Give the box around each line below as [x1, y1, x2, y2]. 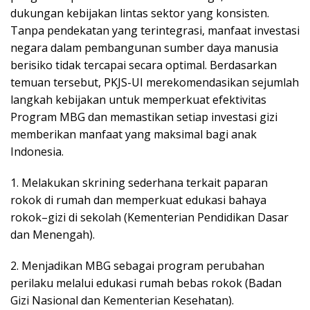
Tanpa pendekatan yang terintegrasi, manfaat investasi [10, 22, 300, 38]
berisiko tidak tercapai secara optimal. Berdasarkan [10, 57, 277, 73]
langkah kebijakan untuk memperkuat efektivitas [10, 91, 266, 107]
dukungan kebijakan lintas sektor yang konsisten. [10, 5, 269, 21]
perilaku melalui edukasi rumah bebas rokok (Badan [10, 275, 282, 291]
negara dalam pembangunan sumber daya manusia [10, 39, 278, 55]
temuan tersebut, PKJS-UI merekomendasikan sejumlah [10, 74, 299, 90]
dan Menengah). [10, 226, 95, 242]
